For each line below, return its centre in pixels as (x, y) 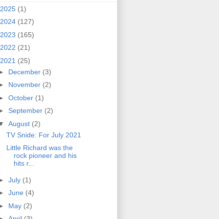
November (25, 85)
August (20, 123)
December (25, 72)
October (22, 98)
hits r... (24, 164)
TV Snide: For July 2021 (44, 135)
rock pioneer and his (45, 156)
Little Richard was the (39, 148)
